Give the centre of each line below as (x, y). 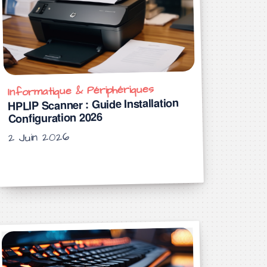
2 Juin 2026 (42, 137)
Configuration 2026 (55, 117)
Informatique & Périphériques (81, 91)
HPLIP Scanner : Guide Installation (94, 104)
